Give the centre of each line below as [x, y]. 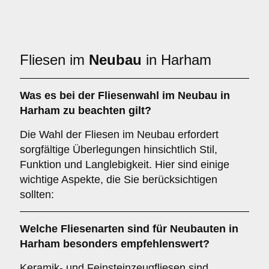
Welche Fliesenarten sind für [95, 229]
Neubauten [198, 229]
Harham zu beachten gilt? [86, 110]
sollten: [37, 195]
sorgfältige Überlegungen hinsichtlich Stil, [119, 150]
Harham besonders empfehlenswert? [115, 244]
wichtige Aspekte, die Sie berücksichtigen [119, 180]
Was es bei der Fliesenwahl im [99, 95]
